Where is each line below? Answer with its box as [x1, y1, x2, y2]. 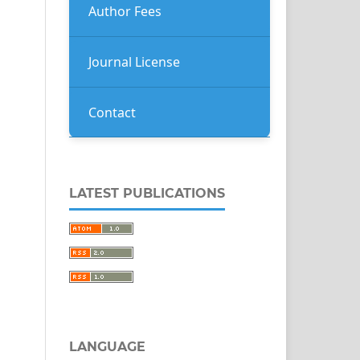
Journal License [88, 52, 180, 71]
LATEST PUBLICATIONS [69, 186, 225, 202]
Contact [88, 103, 136, 121]
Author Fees [88, 2, 162, 20]
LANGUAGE [69, 339, 145, 355]
